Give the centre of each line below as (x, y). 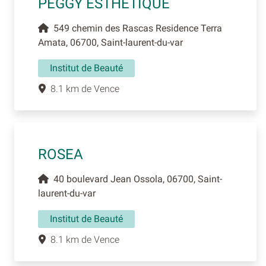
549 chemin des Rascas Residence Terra (135, 28)
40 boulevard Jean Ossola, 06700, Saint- (135, 179)
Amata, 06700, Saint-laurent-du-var (110, 43)
